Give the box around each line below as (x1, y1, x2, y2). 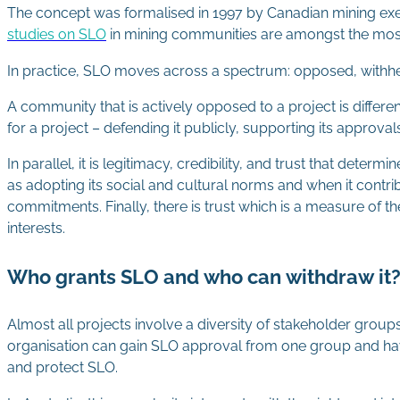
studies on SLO (7, 26, 106, 44)
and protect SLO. (7, 359, 121, 377)
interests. (7, 219, 72, 237)
